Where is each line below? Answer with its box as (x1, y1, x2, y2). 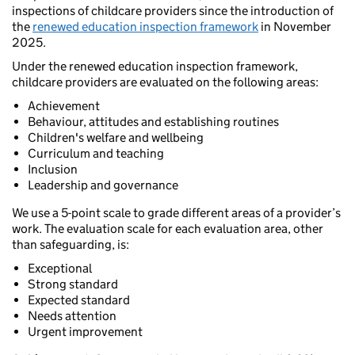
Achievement (28, 98, 100, 114)
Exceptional (28, 261, 92, 277)
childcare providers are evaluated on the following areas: (12, 74, 319, 90)
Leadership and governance (28, 177, 178, 193)
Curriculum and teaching (28, 146, 164, 162)
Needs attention (28, 308, 116, 324)
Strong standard (28, 277, 118, 292)
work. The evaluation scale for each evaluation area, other (12, 221, 323, 237)
